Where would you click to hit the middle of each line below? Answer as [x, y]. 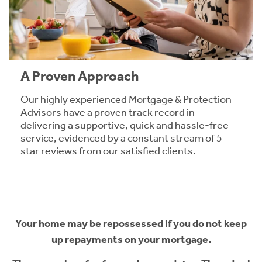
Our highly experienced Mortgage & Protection [126, 100]
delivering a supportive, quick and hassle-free [125, 125]
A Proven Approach [80, 76]
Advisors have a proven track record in [108, 113]
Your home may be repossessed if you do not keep [131, 224]
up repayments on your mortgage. [131, 239]
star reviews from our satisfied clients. [108, 151]
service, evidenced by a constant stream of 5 [121, 138]
